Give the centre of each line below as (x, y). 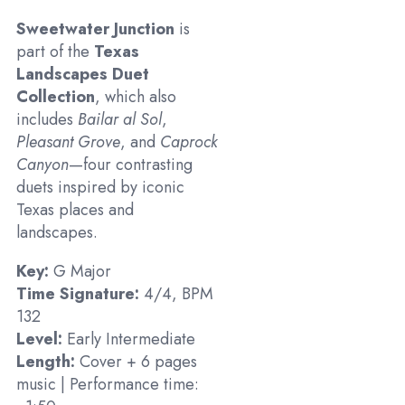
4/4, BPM (176, 294)
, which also (136, 97)
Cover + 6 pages (136, 362)
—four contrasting (131, 165)
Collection (56, 97)
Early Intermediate (129, 339)
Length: (46, 362)
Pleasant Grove (68, 142)
